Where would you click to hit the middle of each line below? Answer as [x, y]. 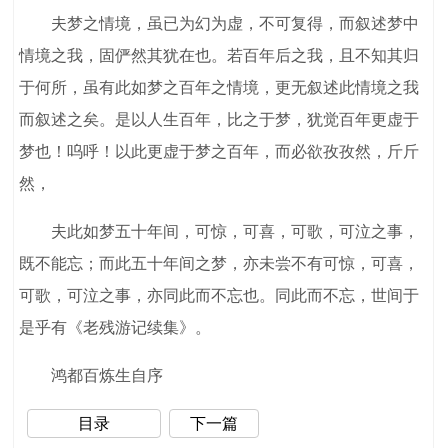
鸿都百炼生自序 [91, 376]
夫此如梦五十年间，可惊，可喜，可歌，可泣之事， [219, 232]
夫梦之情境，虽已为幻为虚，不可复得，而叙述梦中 [219, 24]
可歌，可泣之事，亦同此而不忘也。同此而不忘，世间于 [219, 296]
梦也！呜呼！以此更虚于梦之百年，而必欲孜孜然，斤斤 [219, 152]
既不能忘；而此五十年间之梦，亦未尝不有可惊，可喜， [219, 264]
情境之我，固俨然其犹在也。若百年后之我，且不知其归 [219, 56]
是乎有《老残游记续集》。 [115, 328]
